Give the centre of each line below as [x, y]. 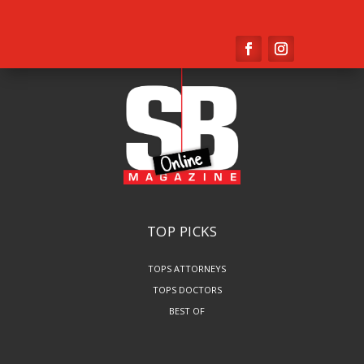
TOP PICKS [182, 232]
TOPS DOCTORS [187, 289]
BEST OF [187, 310]
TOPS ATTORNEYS [187, 269]
